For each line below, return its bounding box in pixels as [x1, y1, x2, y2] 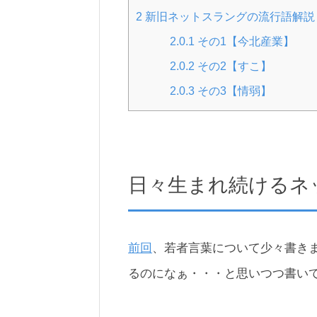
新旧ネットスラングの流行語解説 [142, 10, 315, 23]
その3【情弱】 [195, 84, 272, 98]
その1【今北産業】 [195, 35, 295, 48]
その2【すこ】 [195, 59, 272, 73]
